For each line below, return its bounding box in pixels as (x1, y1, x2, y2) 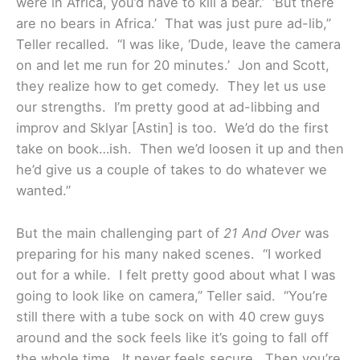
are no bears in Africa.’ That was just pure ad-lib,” (16, 15, 331, 32)
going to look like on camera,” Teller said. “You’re (16, 287, 328, 304)
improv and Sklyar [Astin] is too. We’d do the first (16, 120, 329, 137)
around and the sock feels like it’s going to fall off (16, 329, 329, 346)
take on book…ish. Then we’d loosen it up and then (16, 141, 344, 157)
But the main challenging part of (16, 224, 223, 241)
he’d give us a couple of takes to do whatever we (16, 162, 327, 178)
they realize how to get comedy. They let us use (16, 78, 326, 95)
